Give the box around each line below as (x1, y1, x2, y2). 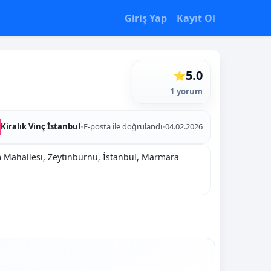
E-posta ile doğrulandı (83, 121, 162, 132)
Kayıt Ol (177, 11, 215, 25)
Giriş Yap (125, 11, 167, 25)
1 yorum (169, 86, 203, 97)
